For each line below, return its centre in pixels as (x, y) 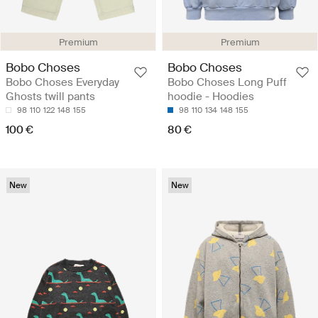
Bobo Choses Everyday (62, 82)
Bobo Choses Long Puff (227, 82)
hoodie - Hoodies (211, 96)
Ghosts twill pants (50, 96)
